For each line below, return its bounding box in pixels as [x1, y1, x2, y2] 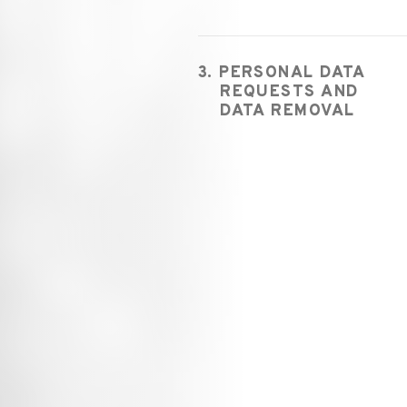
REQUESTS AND [220, 82, 359, 104]
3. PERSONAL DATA [197, 63, 365, 84]
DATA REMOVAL [220, 101, 355, 123]
